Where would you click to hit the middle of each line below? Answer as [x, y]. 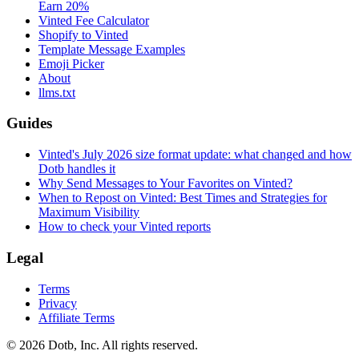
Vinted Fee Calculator [94, 20]
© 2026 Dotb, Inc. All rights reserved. [102, 345]
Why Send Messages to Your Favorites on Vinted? [165, 184]
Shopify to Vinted [83, 34]
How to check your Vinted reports [125, 227]
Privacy [58, 303]
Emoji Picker [71, 63]
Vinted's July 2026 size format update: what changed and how [195, 155]
